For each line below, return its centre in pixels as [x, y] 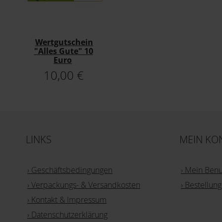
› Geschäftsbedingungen [70, 170]
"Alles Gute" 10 [63, 51]
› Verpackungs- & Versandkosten [84, 185]
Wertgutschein [64, 42]
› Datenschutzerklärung [67, 215]
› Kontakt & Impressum [67, 200]
